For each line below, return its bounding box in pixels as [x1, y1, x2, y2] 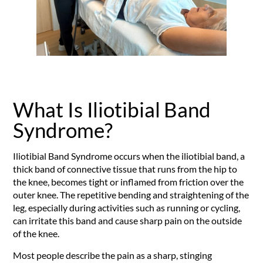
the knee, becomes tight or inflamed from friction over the [13, 176, 244, 188]
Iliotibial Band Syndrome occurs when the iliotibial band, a [13, 150, 245, 162]
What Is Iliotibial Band [13, 97, 211, 122]
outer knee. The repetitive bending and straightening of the [13, 189, 249, 201]
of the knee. [13, 228, 62, 240]
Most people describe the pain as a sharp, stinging [13, 249, 213, 261]
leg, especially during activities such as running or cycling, [13, 202, 241, 214]
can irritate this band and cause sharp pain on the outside [13, 215, 242, 227]
